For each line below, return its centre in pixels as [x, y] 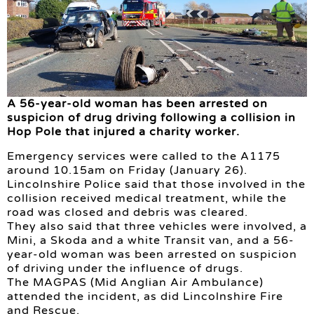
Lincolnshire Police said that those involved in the [156, 184]
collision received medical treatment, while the [147, 198]
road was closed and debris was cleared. [128, 212]
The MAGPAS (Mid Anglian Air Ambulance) [135, 282]
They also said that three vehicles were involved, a [157, 226]
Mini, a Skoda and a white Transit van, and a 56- [151, 240]
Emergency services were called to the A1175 [144, 156]
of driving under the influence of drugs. [125, 268]
